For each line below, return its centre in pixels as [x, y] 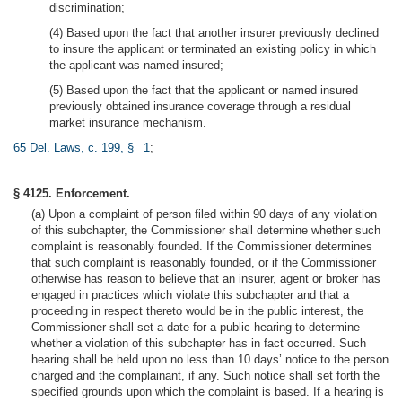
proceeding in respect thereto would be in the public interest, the [197, 311]
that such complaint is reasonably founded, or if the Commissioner [204, 262]
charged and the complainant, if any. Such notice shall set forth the [205, 376]
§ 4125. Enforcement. [72, 193]
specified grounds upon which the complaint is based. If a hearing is [208, 392]
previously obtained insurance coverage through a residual [200, 106]
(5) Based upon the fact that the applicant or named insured [204, 90]
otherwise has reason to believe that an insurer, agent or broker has [206, 279]
